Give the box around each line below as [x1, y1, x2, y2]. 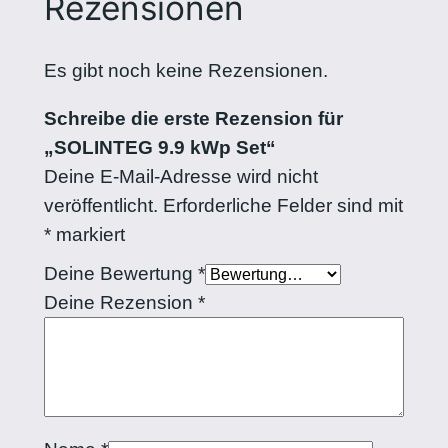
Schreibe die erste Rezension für [43, 108, 343, 130]
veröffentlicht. [43, 195, 158, 217]
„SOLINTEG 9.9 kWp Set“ [43, 137, 276, 159]
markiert [50, 224, 125, 246]
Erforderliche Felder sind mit [162, 195, 403, 217]
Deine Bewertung [43, 263, 198, 285]
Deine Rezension [43, 292, 198, 314]
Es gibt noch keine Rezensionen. [43, 59, 328, 81]
